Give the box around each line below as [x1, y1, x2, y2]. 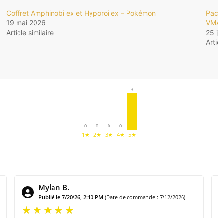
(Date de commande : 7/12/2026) [104, 193, 185, 201]
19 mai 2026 [6, 18, 46, 27]
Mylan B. [38, 182, 69, 193]
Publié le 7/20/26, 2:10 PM [38, 193, 103, 201]
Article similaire [6, 28, 54, 37]
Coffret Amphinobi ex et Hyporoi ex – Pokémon [6, 9, 156, 18]
